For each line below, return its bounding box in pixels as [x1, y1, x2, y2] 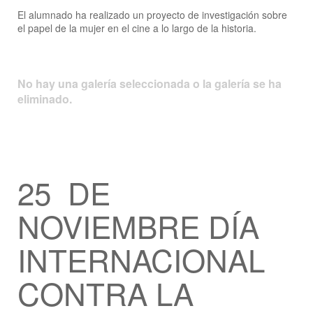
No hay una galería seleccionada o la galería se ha [17, 75, 282, 92]
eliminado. [17, 91, 72, 107]
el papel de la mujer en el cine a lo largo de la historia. [17, 21, 256, 35]
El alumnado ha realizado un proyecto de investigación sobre [17, 8, 287, 22]
